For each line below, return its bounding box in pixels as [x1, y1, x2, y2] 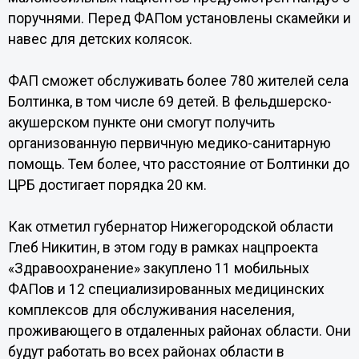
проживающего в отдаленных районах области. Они [7, 323, 351, 339]
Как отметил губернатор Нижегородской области [7, 219, 333, 235]
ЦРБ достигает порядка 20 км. [7, 177, 207, 193]
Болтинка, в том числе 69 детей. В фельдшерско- [7, 94, 332, 110]
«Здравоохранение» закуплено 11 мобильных [7, 260, 309, 276]
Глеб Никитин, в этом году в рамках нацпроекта [7, 240, 318, 256]
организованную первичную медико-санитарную [7, 135, 331, 151]
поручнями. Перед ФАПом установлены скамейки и [7, 10, 351, 26]
